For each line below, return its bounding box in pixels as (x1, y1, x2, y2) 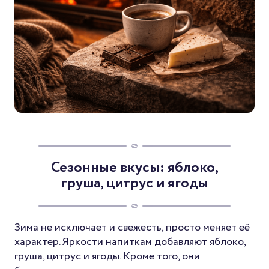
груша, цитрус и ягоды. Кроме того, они (14, 248, 200, 264)
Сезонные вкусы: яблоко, (50, 157, 219, 178)
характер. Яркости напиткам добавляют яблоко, (14, 234, 246, 250)
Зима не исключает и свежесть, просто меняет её (14, 219, 250, 235)
